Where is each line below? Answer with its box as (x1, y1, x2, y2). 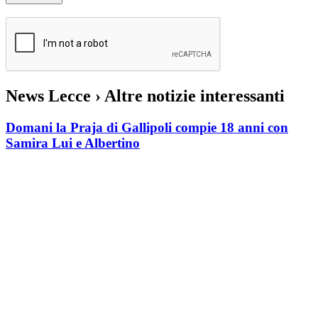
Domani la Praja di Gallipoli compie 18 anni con (6, 119, 288, 135)
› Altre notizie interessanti (95, 87, 285, 106)
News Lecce (6, 87, 95, 106)
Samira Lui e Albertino (6, 135, 140, 150)
